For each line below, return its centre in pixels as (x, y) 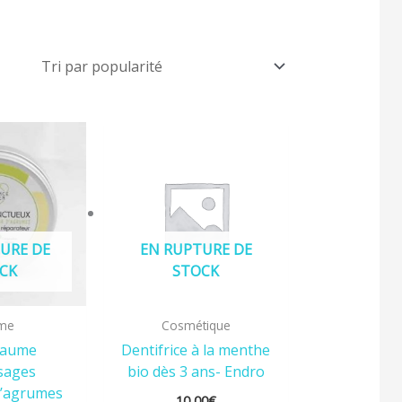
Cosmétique (196, 326)
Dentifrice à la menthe (196, 350)
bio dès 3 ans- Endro (196, 371)
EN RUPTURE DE (196, 250)
